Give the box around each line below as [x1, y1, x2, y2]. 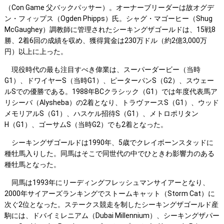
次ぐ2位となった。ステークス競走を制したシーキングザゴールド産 [4, 200, 218, 209]
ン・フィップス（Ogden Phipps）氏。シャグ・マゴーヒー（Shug [4, 14, 212, 23]
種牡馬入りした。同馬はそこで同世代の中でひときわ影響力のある [4, 149, 214, 158]
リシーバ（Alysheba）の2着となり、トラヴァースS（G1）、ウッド [4, 98, 219, 107]
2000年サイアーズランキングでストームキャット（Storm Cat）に [4, 189, 215, 198]
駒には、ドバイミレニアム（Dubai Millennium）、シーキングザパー [4, 211, 219, 220]
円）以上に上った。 [4, 47, 67, 56]
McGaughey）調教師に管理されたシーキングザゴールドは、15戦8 [4, 25, 215, 34]
